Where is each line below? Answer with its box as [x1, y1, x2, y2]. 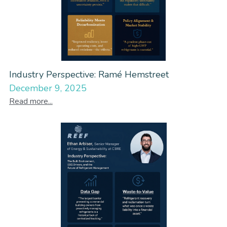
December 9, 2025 [9, 82, 87, 94]
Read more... [9, 95, 53, 107]
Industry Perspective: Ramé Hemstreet [9, 68, 169, 81]
